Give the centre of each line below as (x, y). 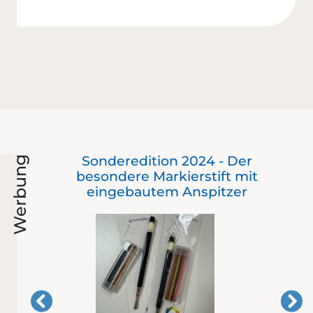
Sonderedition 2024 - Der (167, 161)
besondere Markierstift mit (167, 176)
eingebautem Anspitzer (167, 191)
